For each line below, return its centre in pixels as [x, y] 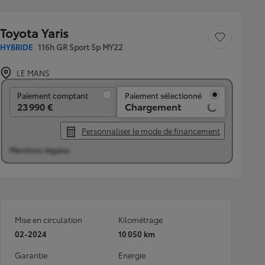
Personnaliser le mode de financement [151, 131]
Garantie [31, 255]
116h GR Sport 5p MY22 [80, 47]
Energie [132, 255]
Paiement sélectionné [163, 95]
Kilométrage [140, 219]
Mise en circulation [49, 219]
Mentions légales [40, 150]
